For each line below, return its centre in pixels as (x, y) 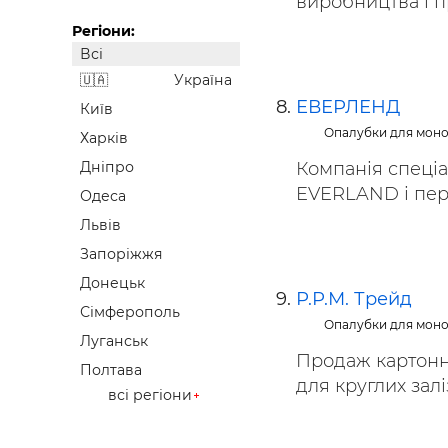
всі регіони (150, 395)
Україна (203, 80)
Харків (104, 138)
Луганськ (114, 341)
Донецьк (112, 283)
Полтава (111, 370)
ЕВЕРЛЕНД (348, 107)
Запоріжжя (121, 254)
